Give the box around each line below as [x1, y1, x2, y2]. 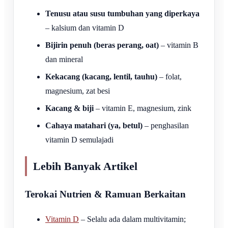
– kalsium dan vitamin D [45, 23, 124, 32]
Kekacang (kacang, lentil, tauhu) [45, 72, 157, 81]
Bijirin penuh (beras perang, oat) [45, 40, 159, 49]
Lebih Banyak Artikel [33, 160, 137, 173]
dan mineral [45, 54, 83, 64]
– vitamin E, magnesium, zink [94, 103, 191, 112]
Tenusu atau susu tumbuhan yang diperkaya [45, 9, 199, 18]
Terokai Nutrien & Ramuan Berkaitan [25, 189, 186, 199]
